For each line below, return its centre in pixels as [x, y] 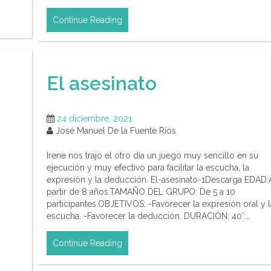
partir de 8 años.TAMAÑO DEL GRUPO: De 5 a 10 [141, 192]
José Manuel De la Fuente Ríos [115, 131]
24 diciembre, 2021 [94, 119]
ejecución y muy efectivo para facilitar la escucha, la [148, 168]
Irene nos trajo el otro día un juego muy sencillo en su [152, 156]
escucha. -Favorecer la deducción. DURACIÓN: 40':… [148, 216]
